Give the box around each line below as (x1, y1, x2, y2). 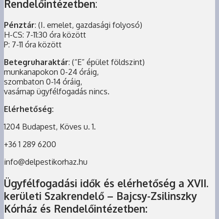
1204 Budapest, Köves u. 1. (4, 122, 96, 132)
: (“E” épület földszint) (68, 57, 145, 67)
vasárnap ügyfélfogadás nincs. (4, 87, 109, 97)
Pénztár (4, 20, 35, 30)
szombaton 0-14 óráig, (4, 77, 82, 87)
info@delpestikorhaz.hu (4, 157, 88, 167)
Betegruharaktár (4, 57, 68, 67)
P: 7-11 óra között (4, 40, 62, 50)
